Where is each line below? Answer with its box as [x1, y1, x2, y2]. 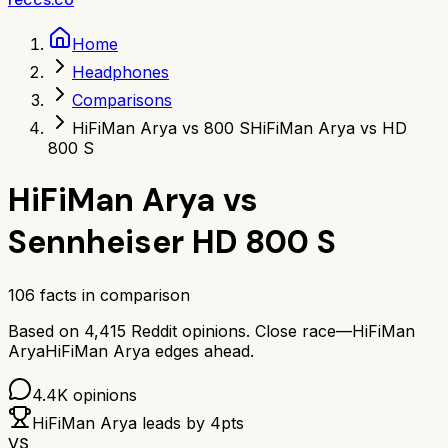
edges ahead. [155, 340, 254, 361]
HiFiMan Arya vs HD [250, 118, 407, 138]
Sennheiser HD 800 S [8, 221, 336, 264]
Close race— [255, 320, 352, 341]
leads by [137, 412, 210, 433]
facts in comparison [35, 284, 190, 305]
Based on [8, 320, 84, 341]
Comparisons [72, 90, 172, 110]
